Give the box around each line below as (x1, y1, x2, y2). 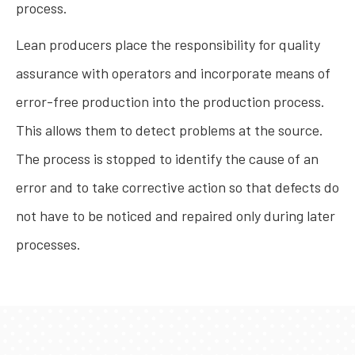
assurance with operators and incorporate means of (16, 64, 330, 82)
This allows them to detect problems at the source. (16, 121, 323, 139)
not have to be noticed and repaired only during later (16, 207, 335, 224)
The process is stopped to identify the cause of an (16, 150, 319, 167)
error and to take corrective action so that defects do (16, 178, 339, 196)
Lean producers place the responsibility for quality (16, 36, 320, 53)
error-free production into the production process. (16, 93, 325, 110)
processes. (16, 235, 84, 253)
